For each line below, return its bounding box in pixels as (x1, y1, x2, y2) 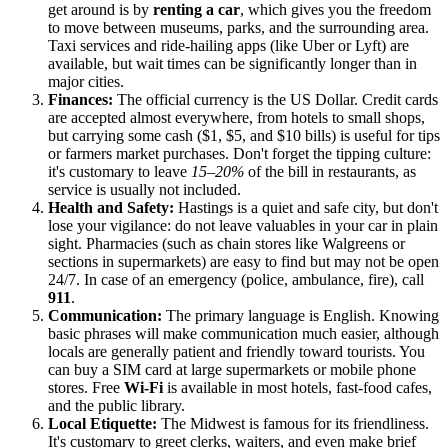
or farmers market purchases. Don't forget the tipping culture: (48, 145, 431, 163)
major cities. (48, 73, 124, 91)
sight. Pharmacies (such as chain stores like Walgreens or (48, 235, 405, 253)
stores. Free (48, 379, 124, 397)
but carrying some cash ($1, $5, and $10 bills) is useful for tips (48, 127, 440, 145)
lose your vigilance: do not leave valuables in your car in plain (48, 217, 438, 235)
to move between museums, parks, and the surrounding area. (48, 19, 429, 37)
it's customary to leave (48, 163, 191, 181)
